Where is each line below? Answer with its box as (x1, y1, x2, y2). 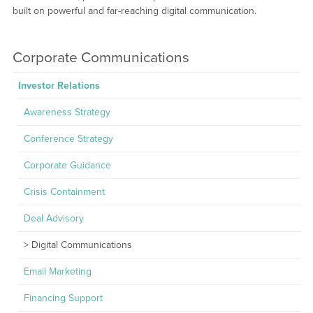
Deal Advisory (23, 212, 84, 224)
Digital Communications (31, 239, 132, 251)
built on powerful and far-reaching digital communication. (12, 5, 256, 17)
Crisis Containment (23, 186, 105, 198)
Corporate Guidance (23, 159, 111, 171)
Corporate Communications (12, 49, 189, 66)
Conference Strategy (23, 133, 113, 145)
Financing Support (23, 292, 103, 304)
